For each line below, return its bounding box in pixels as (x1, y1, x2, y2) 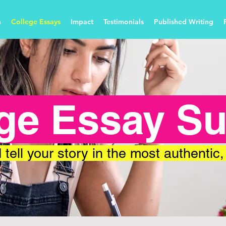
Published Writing (154, 17, 213, 26)
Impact (71, 17, 93, 26)
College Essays (11, 17, 61, 26)
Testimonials (103, 17, 144, 26)
